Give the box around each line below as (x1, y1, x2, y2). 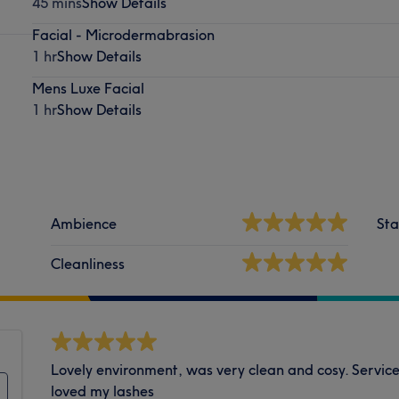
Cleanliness (51, 254, 126, 273)
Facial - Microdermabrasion (31, 25, 215, 44)
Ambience (51, 214, 118, 232)
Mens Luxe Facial (31, 78, 144, 97)
